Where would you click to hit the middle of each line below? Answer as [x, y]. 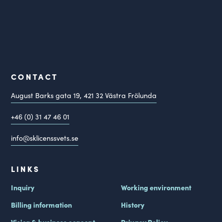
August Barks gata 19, [48, 95]
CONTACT [35, 77]
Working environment [156, 188]
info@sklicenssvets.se [45, 138]
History [133, 205]
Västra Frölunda [130, 95]
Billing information [42, 205]
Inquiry [23, 188]
